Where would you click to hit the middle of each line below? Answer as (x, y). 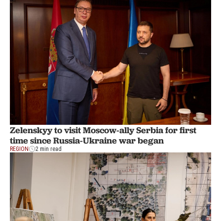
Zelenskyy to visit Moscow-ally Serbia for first (103, 130)
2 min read (49, 149)
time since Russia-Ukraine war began (87, 140)
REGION (19, 149)
